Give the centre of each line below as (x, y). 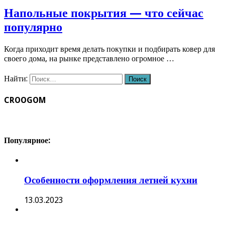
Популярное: (27, 141)
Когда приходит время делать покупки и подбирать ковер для (109, 49)
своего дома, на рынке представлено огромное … (89, 59)
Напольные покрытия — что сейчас (104, 13)
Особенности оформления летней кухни (111, 180)
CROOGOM (25, 100)
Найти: (16, 79)
